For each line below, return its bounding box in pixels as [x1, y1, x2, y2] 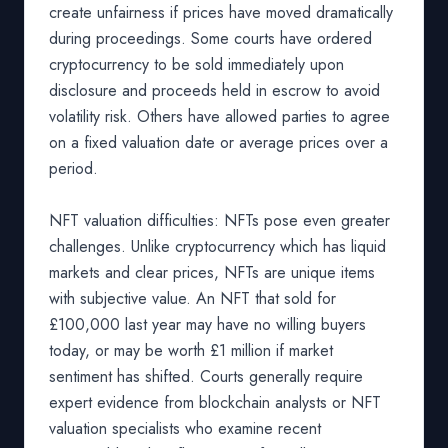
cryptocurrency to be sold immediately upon [49, 53, 344, 76]
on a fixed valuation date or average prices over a [49, 131, 388, 154]
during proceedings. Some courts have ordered [49, 27, 372, 50]
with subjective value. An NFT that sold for [49, 287, 336, 310]
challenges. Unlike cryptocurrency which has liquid [49, 235, 386, 258]
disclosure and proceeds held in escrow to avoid [49, 79, 380, 102]
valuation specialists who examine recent [49, 417, 321, 440]
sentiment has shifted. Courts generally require [49, 365, 363, 388]
